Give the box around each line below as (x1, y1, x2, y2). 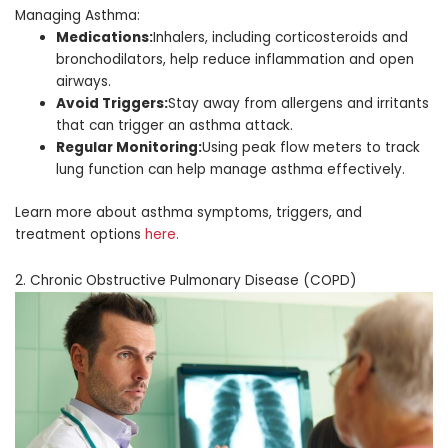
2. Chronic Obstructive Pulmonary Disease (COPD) (15, 270, 357, 290)
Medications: (56, 28, 154, 48)
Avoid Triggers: (56, 94, 169, 114)
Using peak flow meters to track (202, 138, 421, 158)
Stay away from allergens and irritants (168, 94, 430, 114)
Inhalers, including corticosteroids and (153, 28, 409, 48)
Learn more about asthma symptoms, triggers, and (15, 202, 362, 222)
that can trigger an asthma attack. (56, 116, 294, 136)
